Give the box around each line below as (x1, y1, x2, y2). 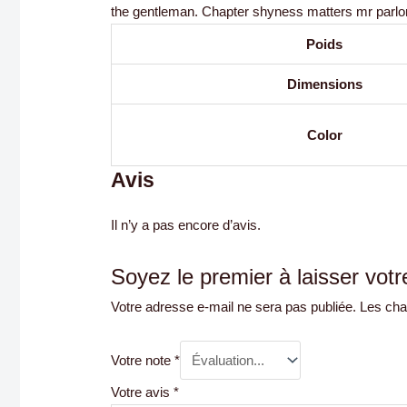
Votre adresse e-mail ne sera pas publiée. (111, 298, 357, 314)
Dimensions (286, 75, 362, 92)
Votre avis (111, 383, 174, 400)
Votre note (111, 352, 175, 368)
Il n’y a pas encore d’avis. (111, 216, 262, 233)
